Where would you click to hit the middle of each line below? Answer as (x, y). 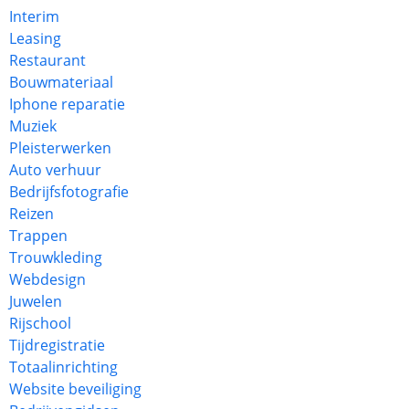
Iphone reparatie (67, 104)
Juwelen (36, 301)
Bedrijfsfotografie (69, 192)
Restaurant (47, 60)
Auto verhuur (55, 170)
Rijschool (40, 323)
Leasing (35, 38)
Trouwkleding (56, 257)
